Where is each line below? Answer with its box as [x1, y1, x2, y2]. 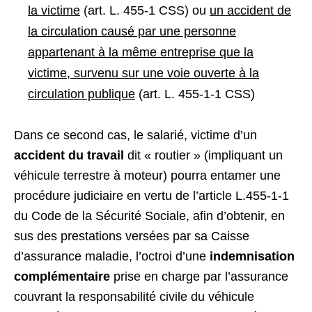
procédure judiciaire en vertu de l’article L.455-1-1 [14, 189, 289, 203]
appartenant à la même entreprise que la [28, 45, 253, 59]
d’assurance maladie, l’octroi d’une [14, 249, 206, 263]
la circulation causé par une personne [28, 24, 236, 38]
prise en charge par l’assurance [110, 270, 288, 283]
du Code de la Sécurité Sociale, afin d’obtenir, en [14, 209, 285, 223]
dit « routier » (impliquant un [124, 148, 283, 162]
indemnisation [206, 249, 295, 263]
